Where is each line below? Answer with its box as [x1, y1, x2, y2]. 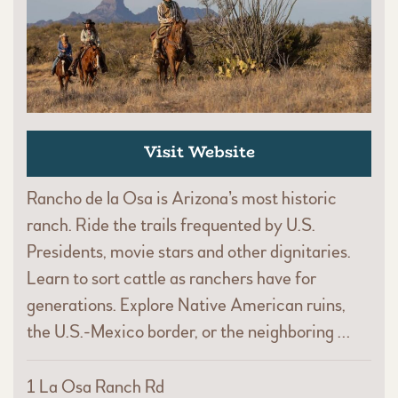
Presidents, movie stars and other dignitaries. [27, 241, 351, 264]
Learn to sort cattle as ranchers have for [27, 267, 316, 291]
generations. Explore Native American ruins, [27, 294, 346, 317]
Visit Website [143, 139, 255, 165]
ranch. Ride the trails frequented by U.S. [27, 214, 315, 237]
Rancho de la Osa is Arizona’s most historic [27, 187, 337, 211]
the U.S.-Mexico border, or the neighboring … [27, 321, 350, 344]
